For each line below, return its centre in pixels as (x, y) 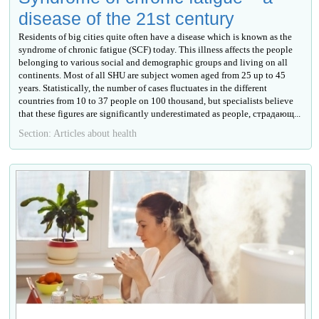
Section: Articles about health (78, 133)
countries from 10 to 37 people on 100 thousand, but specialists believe (156, 100)
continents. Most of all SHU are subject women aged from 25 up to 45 (152, 75)
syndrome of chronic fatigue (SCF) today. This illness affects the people (156, 49)
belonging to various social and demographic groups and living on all (153, 62)
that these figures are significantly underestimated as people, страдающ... (160, 113)
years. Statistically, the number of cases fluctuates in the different (143, 88)
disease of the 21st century (127, 18)
